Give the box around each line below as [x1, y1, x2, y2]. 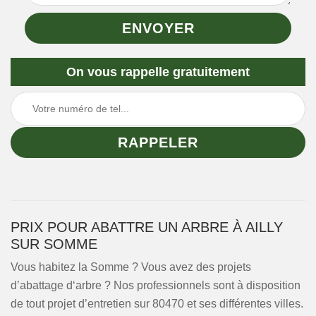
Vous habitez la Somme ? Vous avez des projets [11, 261, 251, 273]
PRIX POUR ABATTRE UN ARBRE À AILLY [11, 219, 283, 235]
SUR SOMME [11, 236, 97, 252]
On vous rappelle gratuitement [66, 65, 250, 79]
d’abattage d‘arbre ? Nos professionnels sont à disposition [11, 279, 300, 291]
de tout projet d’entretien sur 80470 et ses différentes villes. [11, 298, 303, 310]
